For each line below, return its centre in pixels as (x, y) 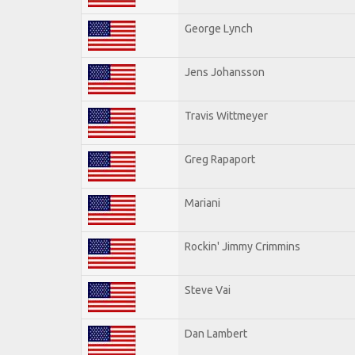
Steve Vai (208, 290)
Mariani (202, 202)
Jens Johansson (225, 72)
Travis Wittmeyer (226, 115)
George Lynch (219, 28)
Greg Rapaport (220, 159)
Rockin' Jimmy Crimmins (242, 246)
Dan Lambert (216, 333)
